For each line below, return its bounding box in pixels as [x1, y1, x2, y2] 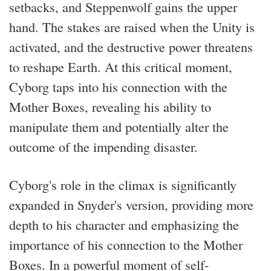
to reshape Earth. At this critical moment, [9, 57, 232, 76]
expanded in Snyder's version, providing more [9, 195, 253, 214]
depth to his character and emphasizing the [9, 215, 239, 233]
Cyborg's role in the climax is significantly [9, 175, 237, 194]
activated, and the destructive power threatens [9, 37, 253, 56]
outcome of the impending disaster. [9, 137, 198, 155]
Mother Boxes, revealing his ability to [9, 97, 211, 116]
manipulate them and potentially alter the [9, 117, 229, 135]
